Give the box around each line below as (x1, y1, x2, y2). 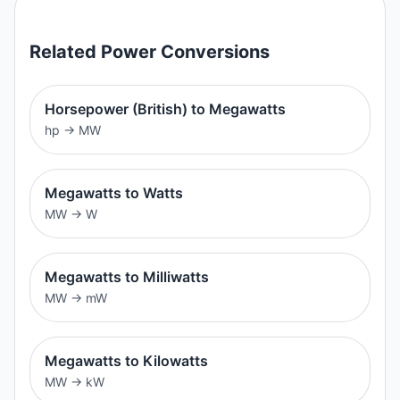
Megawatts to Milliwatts (45, 267, 209, 286)
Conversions (156, 40, 270, 62)
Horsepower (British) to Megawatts (45, 99, 286, 118)
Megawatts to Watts (45, 183, 183, 202)
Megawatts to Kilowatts (45, 351, 208, 370)
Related (29, 40, 101, 62)
